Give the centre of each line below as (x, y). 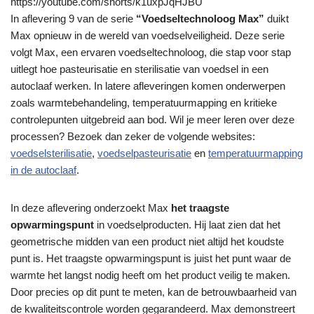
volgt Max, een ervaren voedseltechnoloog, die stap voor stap (151, 52)
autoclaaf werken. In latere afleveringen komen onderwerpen (148, 86)
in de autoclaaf (43, 170)
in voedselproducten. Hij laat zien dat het (187, 224)
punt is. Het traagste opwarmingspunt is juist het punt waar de (151, 258)
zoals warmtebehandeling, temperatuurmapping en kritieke (144, 102)
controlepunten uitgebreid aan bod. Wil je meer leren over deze (152, 119)
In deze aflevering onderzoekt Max (91, 207)
